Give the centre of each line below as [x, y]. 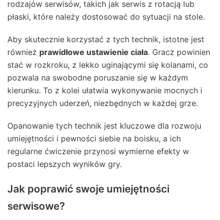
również [23, 52]
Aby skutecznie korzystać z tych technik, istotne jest [106, 40]
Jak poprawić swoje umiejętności [88, 189]
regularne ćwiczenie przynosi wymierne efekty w [98, 151]
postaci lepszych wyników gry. [65, 164]
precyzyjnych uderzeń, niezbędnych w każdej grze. [103, 103]
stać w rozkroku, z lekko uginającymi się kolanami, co [108, 65]
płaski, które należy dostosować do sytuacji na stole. [106, 17]
